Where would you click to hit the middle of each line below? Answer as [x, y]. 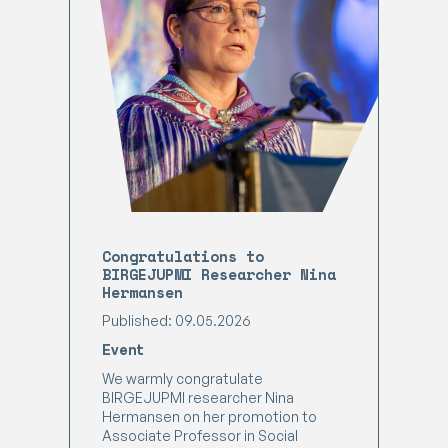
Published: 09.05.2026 [176, 320]
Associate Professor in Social [200, 435]
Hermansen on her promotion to [209, 416]
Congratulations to [183, 256]
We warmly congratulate [182, 378]
